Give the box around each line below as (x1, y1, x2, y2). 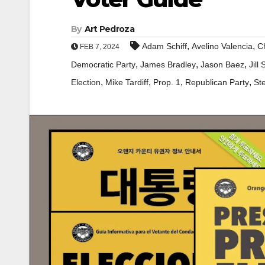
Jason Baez (201, 60, 244, 69)
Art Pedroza (84, 24, 134, 34)
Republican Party (185, 77, 249, 87)
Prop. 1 (153, 77, 180, 87)
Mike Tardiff (105, 77, 148, 87)
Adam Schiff (142, 41, 187, 51)
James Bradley (140, 60, 196, 69)
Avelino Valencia (192, 41, 253, 51)
